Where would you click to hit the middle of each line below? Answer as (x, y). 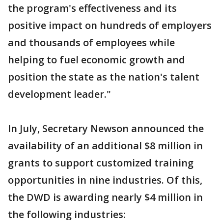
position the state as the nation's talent (104, 77)
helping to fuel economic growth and (96, 60)
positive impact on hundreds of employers (110, 25)
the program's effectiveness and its (92, 8)
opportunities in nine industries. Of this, (105, 180)
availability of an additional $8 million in (105, 146)
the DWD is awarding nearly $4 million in (105, 197)
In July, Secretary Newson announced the (106, 128)
